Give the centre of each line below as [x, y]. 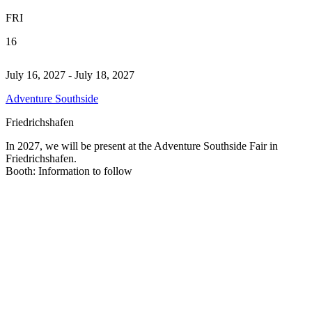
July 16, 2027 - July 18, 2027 [70, 75]
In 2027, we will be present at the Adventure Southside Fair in [142, 146]
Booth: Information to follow [69, 171]
